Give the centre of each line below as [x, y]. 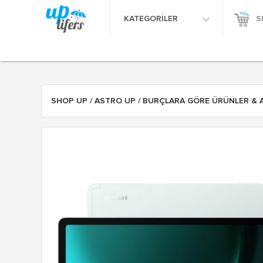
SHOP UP [69, 101]
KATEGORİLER [152, 19]
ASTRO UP [115, 101]
